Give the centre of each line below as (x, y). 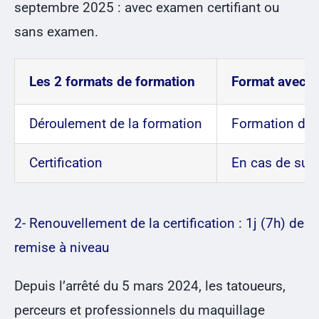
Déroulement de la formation (115, 124)
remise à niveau (61, 248)
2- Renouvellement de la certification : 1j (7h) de (159, 224)
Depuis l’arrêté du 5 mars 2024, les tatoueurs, (150, 286)
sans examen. (56, 32)
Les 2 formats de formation (112, 82)
